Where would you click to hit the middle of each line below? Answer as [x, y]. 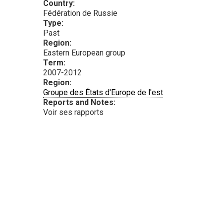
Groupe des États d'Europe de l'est [103, 93]
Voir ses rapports [73, 112]
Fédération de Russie [80, 13]
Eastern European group [84, 53]
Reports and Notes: [80, 103]
